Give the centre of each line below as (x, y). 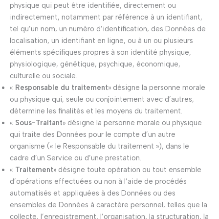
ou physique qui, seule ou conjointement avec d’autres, (102, 99)
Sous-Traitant (39, 123)
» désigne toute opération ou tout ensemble (127, 170)
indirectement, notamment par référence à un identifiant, (106, 17)
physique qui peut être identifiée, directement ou (93, 6)
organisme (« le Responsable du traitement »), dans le (99, 146)
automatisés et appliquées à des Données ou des (93, 193)
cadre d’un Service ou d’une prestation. (76, 158)
